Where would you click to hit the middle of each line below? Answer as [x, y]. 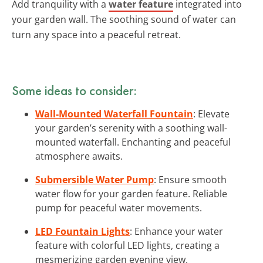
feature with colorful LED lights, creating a [127, 245]
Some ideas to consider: [74, 90]
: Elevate [211, 114]
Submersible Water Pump [95, 179]
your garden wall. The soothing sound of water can [124, 19]
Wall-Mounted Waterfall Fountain [114, 114]
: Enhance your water [176, 231]
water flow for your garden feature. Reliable [131, 193]
